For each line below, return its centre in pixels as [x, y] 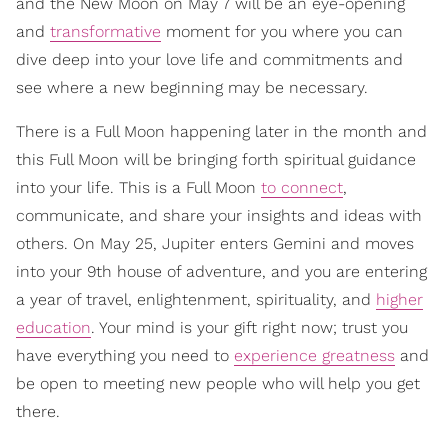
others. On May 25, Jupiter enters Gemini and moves [215, 244]
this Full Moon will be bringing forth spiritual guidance [216, 160]
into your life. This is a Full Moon [138, 188]
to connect [302, 188]
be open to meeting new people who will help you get [218, 384]
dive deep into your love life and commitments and [209, 60]
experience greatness [314, 356]
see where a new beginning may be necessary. [192, 88]
